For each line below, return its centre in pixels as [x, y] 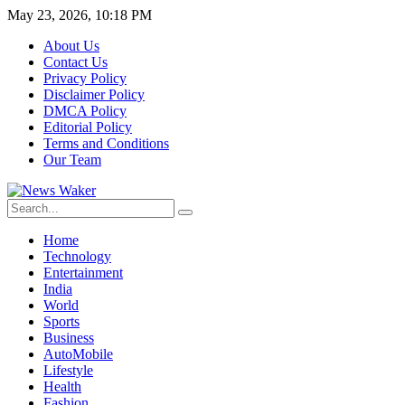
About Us [71, 46]
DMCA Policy [85, 111]
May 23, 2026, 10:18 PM [80, 15]
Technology [77, 256]
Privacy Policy [85, 78]
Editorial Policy [88, 127]
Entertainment [83, 273]
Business [69, 338]
